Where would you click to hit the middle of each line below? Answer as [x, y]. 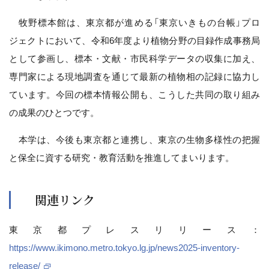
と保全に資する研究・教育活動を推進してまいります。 [122, 157]
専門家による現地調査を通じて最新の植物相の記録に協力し [134, 76]
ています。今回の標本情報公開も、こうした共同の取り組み [134, 94]
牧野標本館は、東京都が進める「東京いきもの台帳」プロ [134, 22]
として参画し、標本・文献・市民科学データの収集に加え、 [134, 58]
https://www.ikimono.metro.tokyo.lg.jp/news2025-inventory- [124, 247]
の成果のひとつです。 [54, 112]
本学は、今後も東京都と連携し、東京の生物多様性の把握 [134, 139]
